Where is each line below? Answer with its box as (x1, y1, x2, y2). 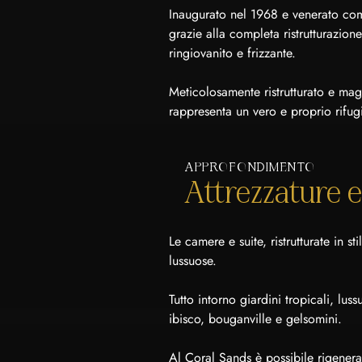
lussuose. (169, 251, 221, 270)
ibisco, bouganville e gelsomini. (169, 309, 346, 328)
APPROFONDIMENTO (185, 161, 316, 174)
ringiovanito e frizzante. (169, 44, 296, 62)
